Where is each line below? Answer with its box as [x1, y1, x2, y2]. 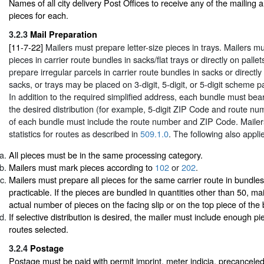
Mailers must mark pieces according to [9, 160, 155, 173]
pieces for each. [9, 8, 68, 21]
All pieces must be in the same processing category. [9, 148, 203, 161]
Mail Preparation [30, 28, 97, 41]
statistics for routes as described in [9, 127, 140, 140]
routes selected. [9, 222, 68, 235]
